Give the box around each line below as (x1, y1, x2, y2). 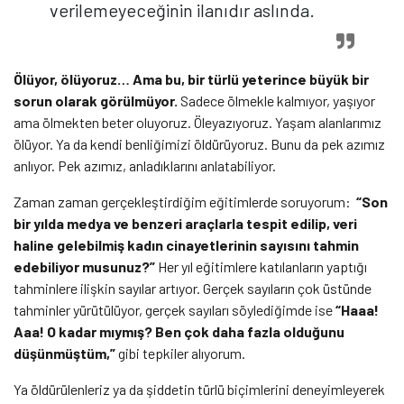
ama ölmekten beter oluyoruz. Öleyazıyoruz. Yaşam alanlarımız (14, 113, 381, 131)
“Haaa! (335, 300, 379, 318)
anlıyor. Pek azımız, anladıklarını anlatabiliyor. (14, 156, 279, 174)
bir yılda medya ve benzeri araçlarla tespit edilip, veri (14, 214, 357, 232)
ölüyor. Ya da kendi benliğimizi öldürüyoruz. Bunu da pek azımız (14, 134, 385, 152)
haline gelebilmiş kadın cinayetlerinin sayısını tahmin (14, 235, 359, 253)
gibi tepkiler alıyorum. (115, 344, 248, 362)
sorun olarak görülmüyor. (14, 91, 178, 109)
